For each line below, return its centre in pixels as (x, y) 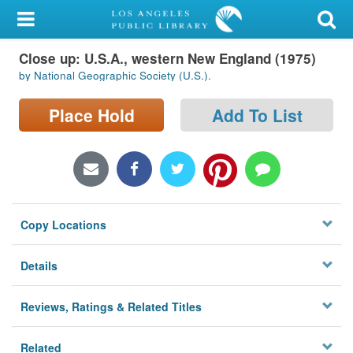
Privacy (32, 232)
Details (39, 266)
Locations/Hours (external (85, 176)
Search (31, 138)
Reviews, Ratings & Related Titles (111, 307)
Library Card (72, 58)
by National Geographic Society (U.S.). (115, 76)
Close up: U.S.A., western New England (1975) (167, 58)
